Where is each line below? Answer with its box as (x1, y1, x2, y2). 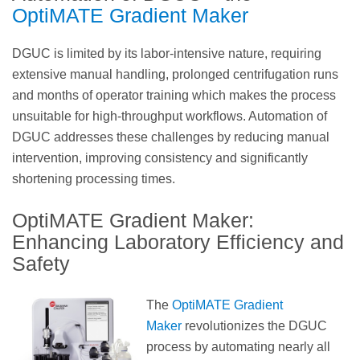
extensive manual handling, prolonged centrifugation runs (12, 67, 338, 82)
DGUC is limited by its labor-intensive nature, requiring (12, 47, 321, 61)
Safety (12, 252, 70, 276)
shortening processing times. (12, 172, 175, 186)
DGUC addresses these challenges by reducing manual (12, 130, 329, 145)
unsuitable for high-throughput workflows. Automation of (12, 109, 327, 124)
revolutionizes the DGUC (182, 319, 328, 333)
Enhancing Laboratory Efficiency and (12, 231, 344, 254)
